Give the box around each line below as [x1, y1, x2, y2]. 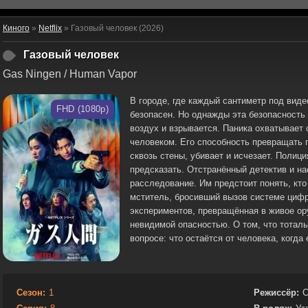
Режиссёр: [254, 287, 299, 298]
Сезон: [16, 287, 45, 298]
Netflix [38, 23, 62, 33]
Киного [3, 23, 30, 33]
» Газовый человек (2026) [62, 23, 164, 33]
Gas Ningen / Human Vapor [3, 68, 137, 80]
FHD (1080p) [56, 104, 109, 114]
